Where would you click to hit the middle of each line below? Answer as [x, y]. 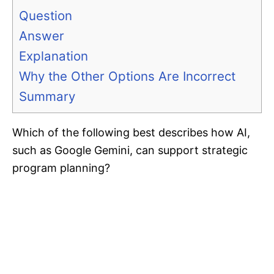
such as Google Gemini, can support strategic [130, 150]
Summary [47, 97]
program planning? [61, 168]
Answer [42, 36]
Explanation [54, 56]
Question [46, 16]
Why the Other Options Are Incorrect [127, 76]
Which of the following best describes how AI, [131, 133]
